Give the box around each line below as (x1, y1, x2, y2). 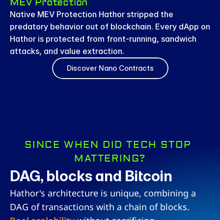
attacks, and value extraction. (10, 46, 124, 56)
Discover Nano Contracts (66, 63, 154, 73)
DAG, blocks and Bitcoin (10, 167, 172, 185)
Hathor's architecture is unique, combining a (10, 187, 196, 199)
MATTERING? (74, 152, 146, 165)
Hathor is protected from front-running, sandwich (10, 34, 196, 44)
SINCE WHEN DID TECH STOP (25, 138, 192, 151)
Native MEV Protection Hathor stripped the (10, 9, 173, 19)
